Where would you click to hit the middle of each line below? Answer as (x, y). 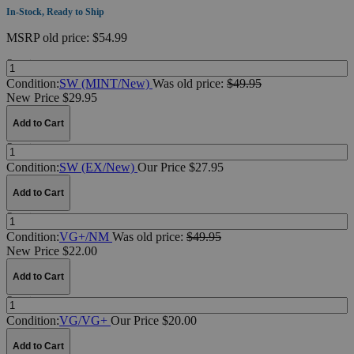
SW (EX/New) (98, 167)
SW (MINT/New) (106, 83)
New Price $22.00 (52, 250)
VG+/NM (86, 236)
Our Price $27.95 (181, 167)
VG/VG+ (85, 320)
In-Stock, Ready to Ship (55, 11)
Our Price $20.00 (154, 320)
